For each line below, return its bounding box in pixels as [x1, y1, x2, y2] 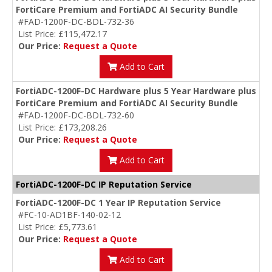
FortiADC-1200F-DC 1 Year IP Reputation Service [16, 197, 221, 209]
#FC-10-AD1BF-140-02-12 [18, 209, 121, 221]
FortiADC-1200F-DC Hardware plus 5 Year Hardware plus [16, 85, 256, 97]
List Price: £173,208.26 [18, 121, 107, 134]
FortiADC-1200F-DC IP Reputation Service [16, 178, 192, 191]
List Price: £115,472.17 [18, 28, 107, 40]
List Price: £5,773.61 [18, 221, 97, 233]
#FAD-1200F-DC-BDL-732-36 [18, 16, 134, 28]
